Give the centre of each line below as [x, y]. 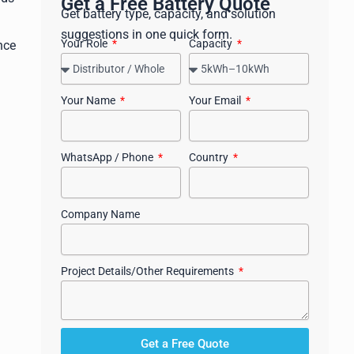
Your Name [89, 100]
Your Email [216, 100]
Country [210, 157]
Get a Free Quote [185, 343]
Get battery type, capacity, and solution [168, 14]
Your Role [85, 43]
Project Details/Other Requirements [149, 271]
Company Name [100, 214]
